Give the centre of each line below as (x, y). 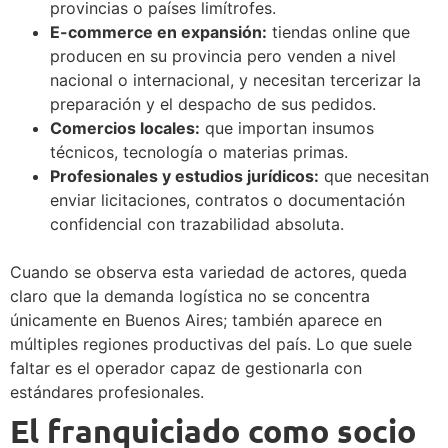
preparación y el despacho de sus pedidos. (213, 103)
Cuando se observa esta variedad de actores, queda (208, 271)
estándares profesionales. (107, 391)
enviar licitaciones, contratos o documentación (227, 199)
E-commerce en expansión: (158, 31)
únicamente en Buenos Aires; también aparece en (196, 319)
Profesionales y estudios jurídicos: (184, 175)
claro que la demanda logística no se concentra (190, 295)
